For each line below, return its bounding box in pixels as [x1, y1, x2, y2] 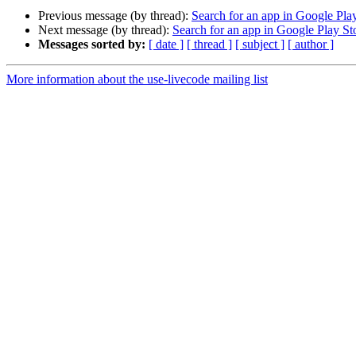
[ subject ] [235, 37, 284, 52]
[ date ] [149, 37, 184, 52]
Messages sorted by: [38, 37, 145, 52]
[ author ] [288, 37, 334, 52]
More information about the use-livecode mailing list [6, 72, 268, 87]
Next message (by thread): [38, 23, 172, 37]
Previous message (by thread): [38, 9, 192, 23]
